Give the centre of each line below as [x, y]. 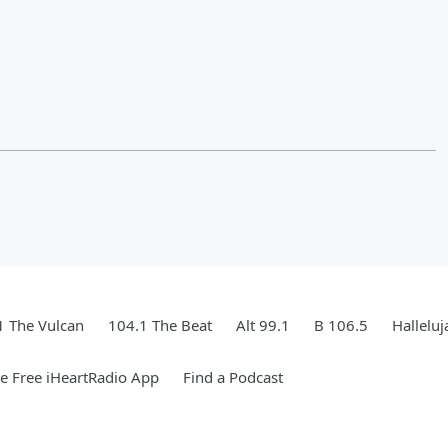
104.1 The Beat [160, 325]
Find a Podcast [233, 377]
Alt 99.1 [263, 325]
